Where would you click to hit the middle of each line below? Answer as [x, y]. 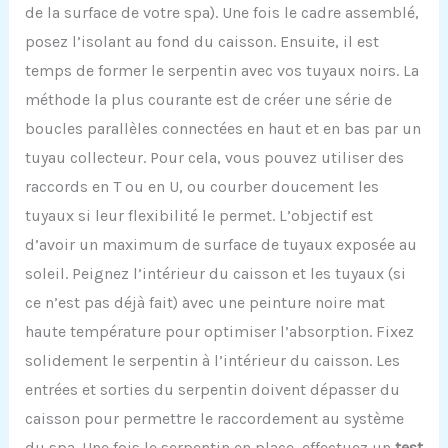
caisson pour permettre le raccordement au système [214, 418]
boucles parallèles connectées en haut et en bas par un [222, 128]
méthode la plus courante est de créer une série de [208, 99]
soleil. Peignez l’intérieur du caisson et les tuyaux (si [215, 273]
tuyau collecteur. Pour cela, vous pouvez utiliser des [214, 157]
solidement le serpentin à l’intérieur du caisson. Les [212, 360]
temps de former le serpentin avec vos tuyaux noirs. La [221, 70]
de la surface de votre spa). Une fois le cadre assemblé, [221, 12]
